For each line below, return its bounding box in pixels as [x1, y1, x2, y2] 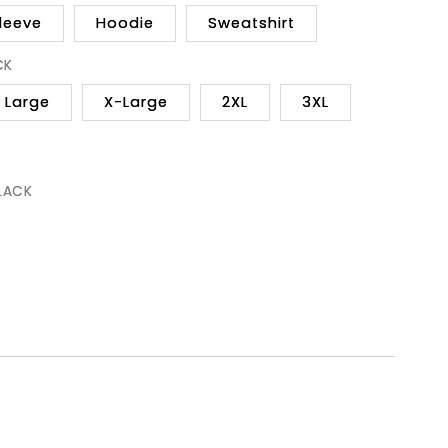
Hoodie [95, 13, 155, 34]
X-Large [104, 92, 169, 113]
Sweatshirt [207, 13, 296, 34]
